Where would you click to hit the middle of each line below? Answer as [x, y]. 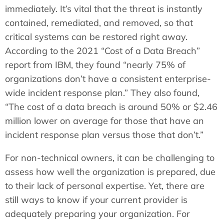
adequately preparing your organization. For [97, 213]
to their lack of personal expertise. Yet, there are [105, 185]
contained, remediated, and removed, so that [99, 22]
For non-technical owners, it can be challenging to [110, 157]
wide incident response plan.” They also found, [102, 92]
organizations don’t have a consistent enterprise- [108, 78]
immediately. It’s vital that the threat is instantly [104, 8]
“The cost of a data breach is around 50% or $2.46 [111, 106]
